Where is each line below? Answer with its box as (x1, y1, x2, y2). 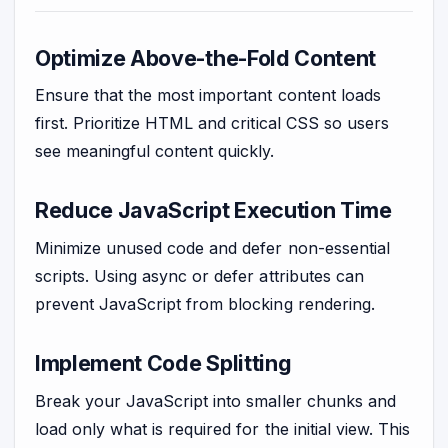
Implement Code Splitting (35, 350, 292, 377)
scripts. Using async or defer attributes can (35, 266, 364, 287)
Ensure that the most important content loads (35, 85, 381, 106)
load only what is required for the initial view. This (35, 419, 410, 440)
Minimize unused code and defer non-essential (35, 238, 390, 259)
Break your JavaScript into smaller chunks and (35, 391, 396, 412)
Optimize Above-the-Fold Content (35, 44, 377, 71)
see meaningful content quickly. (35, 141, 275, 162)
